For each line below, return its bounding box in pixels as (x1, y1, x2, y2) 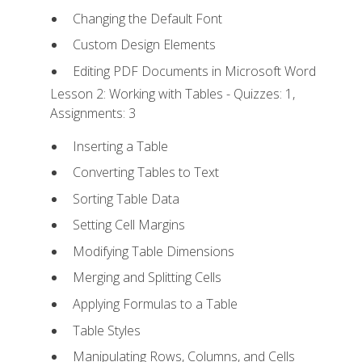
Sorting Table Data (72, 189, 179, 208)
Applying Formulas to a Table (72, 294, 238, 313)
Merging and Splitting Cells (72, 268, 221, 287)
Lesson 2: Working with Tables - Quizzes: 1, (50, 85, 296, 103)
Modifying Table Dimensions (72, 242, 234, 260)
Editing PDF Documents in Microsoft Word (72, 62, 316, 81)
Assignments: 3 (50, 104, 137, 123)
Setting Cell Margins (72, 216, 185, 234)
